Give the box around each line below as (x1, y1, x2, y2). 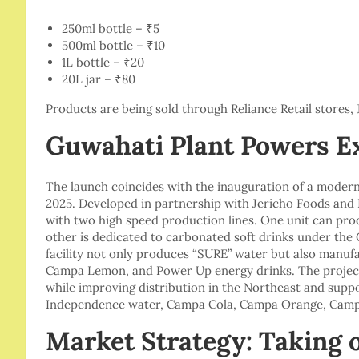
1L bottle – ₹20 (62, 54, 144, 71)
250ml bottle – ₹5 (62, 21, 159, 37)
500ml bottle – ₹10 (62, 38, 165, 54)
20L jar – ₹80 (62, 71, 135, 87)
